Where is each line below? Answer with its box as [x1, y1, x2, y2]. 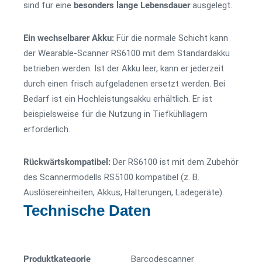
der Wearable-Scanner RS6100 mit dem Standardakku [23, 48, 230, 58]
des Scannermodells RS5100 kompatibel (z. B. [23, 172, 199, 182]
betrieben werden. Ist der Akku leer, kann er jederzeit [23, 63, 224, 74]
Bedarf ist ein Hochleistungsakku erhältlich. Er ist [23, 94, 212, 104]
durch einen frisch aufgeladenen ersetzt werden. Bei [23, 78, 225, 89]
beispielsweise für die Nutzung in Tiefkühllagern [23, 109, 208, 119]
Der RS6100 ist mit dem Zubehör [113, 157, 239, 167]
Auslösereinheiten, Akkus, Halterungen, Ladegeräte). [23, 187, 224, 198]
